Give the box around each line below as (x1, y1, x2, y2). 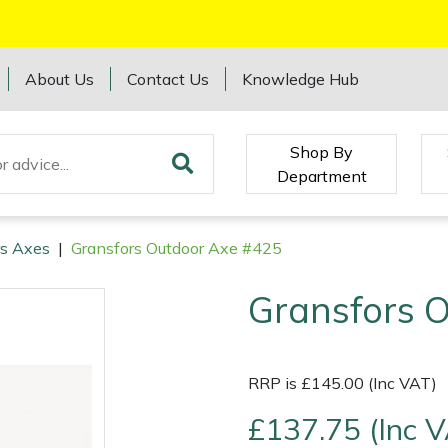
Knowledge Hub (242, 69, 360, 89)
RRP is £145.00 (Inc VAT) (248, 373, 437, 394)
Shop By (290, 141, 354, 162)
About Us (25, 69, 95, 89)
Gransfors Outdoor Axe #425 (71, 238, 282, 259)
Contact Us (127, 69, 210, 89)
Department (276, 165, 367, 186)
